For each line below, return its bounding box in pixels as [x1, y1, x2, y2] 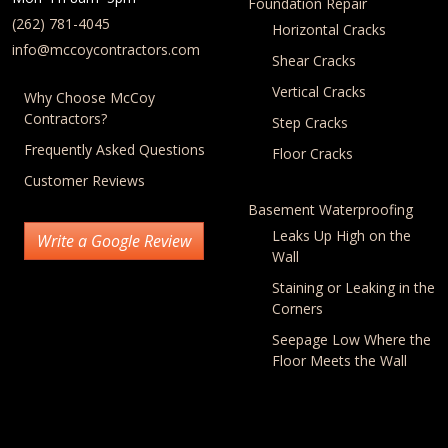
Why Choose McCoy [24, 87, 155, 107]
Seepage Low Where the [272, 329, 431, 349]
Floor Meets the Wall [272, 350, 407, 370]
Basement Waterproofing [248, 199, 413, 219]
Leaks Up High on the [272, 225, 411, 245]
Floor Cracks [272, 143, 353, 163]
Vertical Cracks [272, 81, 366, 101]
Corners [272, 298, 323, 318]
